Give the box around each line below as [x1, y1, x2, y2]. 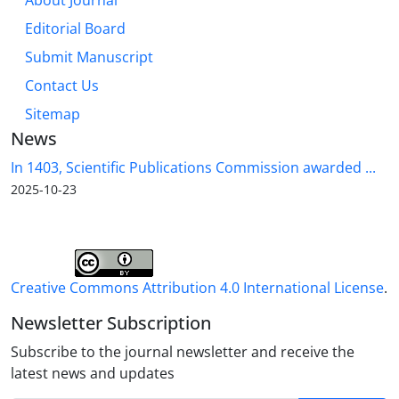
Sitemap [25, 104, 80, 125]
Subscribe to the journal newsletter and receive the [11, 342, 354, 362]
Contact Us [25, 76, 99, 96]
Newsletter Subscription [11, 311, 211, 336]
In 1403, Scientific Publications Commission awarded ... [11, 158, 376, 178]
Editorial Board [25, 19, 126, 39]
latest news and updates [11, 363, 175, 384]
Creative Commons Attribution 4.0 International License [11, 278, 384, 298]
